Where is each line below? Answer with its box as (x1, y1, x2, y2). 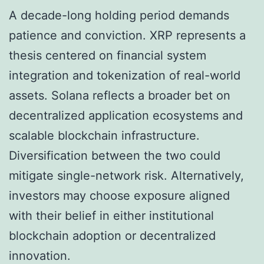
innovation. (9, 248, 71, 263)
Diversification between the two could (9, 148, 220, 163)
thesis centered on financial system (9, 48, 206, 62)
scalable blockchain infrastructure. (9, 128, 200, 143)
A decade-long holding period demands (9, 8, 229, 22)
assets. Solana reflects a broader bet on (9, 88, 230, 103)
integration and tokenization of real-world (9, 68, 240, 82)
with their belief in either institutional (9, 208, 214, 223)
